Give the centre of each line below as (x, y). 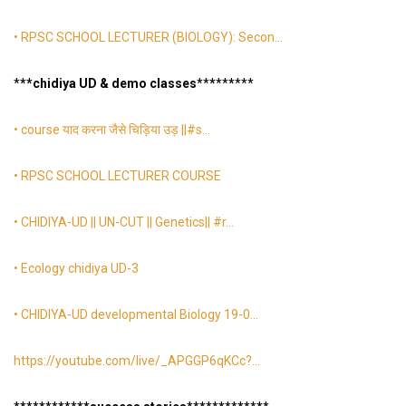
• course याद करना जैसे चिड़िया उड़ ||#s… (112, 130)
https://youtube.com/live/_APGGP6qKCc (130, 361)
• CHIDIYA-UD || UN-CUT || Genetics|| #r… (124, 222)
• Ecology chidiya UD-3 (76, 269)
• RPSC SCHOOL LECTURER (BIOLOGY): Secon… (148, 38)
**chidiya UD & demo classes (108, 84)
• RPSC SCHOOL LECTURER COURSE (117, 176)
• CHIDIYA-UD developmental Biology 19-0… (136, 315)
